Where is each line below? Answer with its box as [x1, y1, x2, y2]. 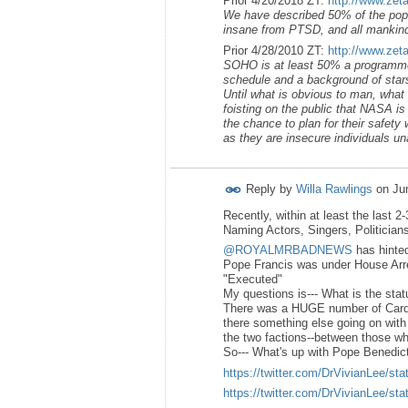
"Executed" [223, 272, 282, 287]
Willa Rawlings [296, 181, 372, 196]
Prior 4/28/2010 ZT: [223, 43, 328, 57]
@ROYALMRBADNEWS [223, 243, 352, 258]
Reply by [242, 181, 296, 196]
